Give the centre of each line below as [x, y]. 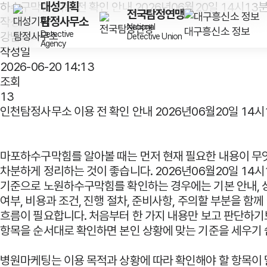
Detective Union [154, 36]
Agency [53, 44]
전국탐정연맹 [156, 14]
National [141, 27]
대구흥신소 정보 [217, 31]
